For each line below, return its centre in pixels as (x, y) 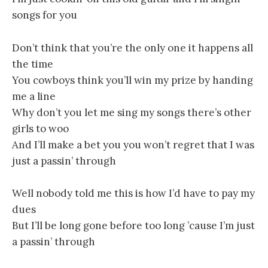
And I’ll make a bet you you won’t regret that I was (133, 144)
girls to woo (40, 128)
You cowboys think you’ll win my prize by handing (133, 80)
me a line (34, 96)
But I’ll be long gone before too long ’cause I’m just (133, 225)
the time (33, 64)
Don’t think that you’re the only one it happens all (133, 48)
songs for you (45, 15)
